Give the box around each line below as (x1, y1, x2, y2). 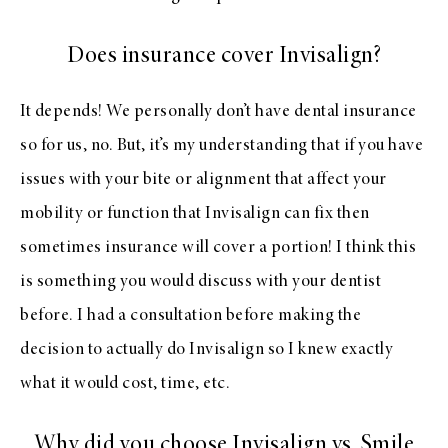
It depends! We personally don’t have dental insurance (20, 102, 417, 121)
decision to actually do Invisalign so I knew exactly (20, 340, 393, 359)
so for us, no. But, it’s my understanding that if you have (20, 136, 423, 155)
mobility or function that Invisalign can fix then (20, 204, 370, 223)
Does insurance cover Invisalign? (67, 44, 381, 69)
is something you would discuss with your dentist (20, 272, 381, 291)
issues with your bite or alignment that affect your (20, 170, 387, 189)
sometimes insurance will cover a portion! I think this (20, 238, 416, 257)
